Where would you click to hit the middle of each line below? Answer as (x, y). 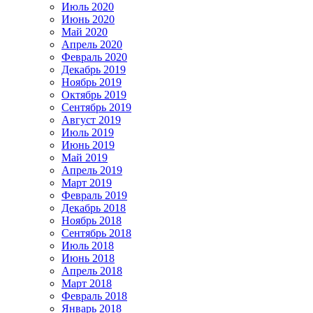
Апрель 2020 (92, 45)
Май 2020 (85, 32)
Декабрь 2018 (94, 208)
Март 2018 (87, 284)
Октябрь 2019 (94, 95)
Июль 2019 (88, 133)
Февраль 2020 (94, 57)
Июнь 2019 (88, 145)
